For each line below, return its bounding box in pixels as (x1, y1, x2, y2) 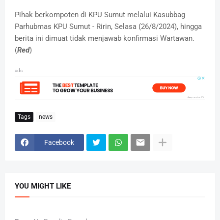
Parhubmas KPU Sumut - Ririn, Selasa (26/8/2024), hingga (15, 22, 202, 31)
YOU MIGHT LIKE (15, 182, 71, 191)
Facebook (44, 138, 74, 146)
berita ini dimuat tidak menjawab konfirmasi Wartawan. (15, 34, 194, 43)
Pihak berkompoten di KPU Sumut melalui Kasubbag (15, 10, 185, 20)
